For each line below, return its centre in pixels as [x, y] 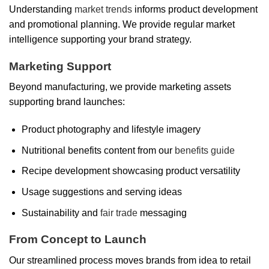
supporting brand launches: [67, 102]
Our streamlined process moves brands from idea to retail [130, 260]
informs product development [195, 9]
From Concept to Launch [78, 240]
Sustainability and [61, 213]
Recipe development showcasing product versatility [131, 171]
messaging [162, 213]
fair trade [119, 213]
